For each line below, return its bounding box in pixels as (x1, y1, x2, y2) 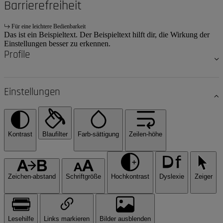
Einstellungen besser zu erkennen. (4, 39, 111, 48)
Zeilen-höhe (129, 130, 162, 138)
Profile (4, 48, 30, 62)
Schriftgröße (66, 173, 101, 181)
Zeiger (194, 173, 213, 181)
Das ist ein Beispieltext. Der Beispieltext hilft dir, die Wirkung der (4, 30, 210, 39)
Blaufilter (42, 130, 68, 138)
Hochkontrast (111, 173, 149, 181)
